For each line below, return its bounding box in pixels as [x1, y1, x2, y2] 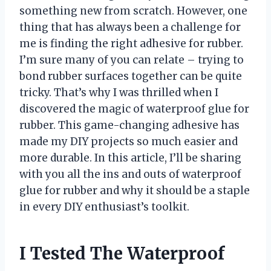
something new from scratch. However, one [19, 4, 247, 18]
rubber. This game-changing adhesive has [19, 118, 240, 132]
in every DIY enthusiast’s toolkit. [19, 200, 189, 214]
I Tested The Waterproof [19, 242, 224, 264]
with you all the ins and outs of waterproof [19, 167, 241, 181]
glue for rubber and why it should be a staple [19, 183, 250, 197]
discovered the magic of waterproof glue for [19, 102, 249, 116]
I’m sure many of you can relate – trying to [19, 53, 244, 67]
